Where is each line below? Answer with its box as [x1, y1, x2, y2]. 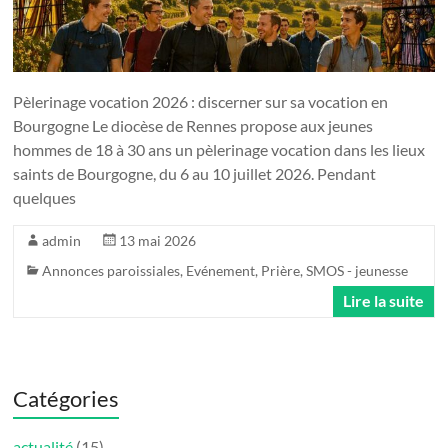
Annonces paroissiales [42, 261, 181, 279]
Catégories [13, 384, 120, 412]
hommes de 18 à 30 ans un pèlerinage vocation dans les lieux [13, 139, 426, 159]
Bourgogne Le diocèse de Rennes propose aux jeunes [13, 115, 374, 135]
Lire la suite [342, 290, 424, 310]
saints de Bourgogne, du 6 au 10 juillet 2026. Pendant [13, 163, 377, 183]
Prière [261, 261, 301, 279]
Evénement [186, 261, 256, 279]
